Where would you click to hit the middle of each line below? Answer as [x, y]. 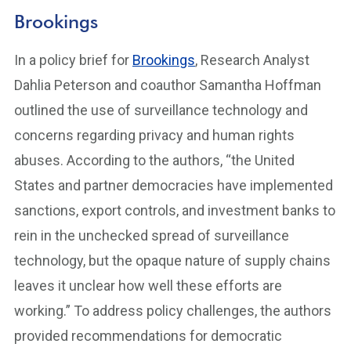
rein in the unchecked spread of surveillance [152, 235]
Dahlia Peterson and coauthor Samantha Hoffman [168, 85]
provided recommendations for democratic [148, 336]
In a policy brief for [73, 60]
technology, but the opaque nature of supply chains [172, 261]
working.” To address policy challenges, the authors [173, 311]
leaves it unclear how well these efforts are [148, 286]
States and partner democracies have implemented [174, 185]
